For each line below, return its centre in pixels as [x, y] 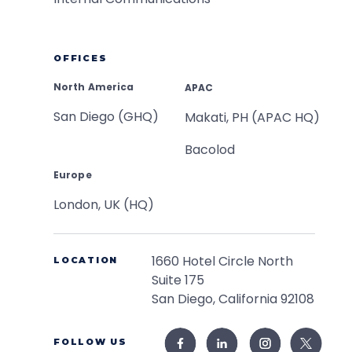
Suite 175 [178, 280]
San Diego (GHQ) [106, 116]
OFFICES [81, 58]
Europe [73, 174]
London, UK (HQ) [104, 204]
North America [94, 86]
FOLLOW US [90, 342]
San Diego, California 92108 [233, 299]
